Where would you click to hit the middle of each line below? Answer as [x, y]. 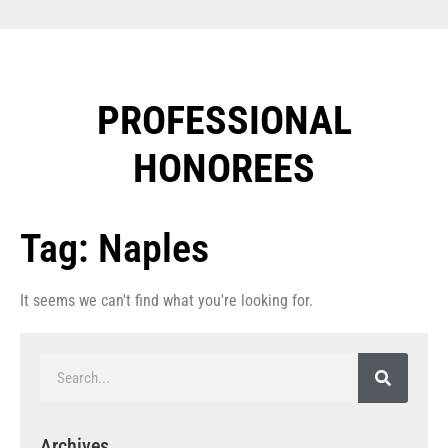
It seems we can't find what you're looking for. [166, 300]
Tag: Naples [114, 248]
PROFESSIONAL [224, 120]
